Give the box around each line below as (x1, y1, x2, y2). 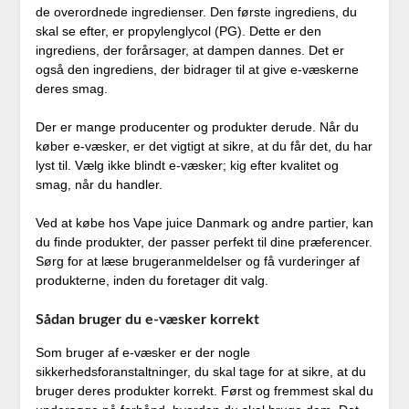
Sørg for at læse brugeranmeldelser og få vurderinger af (35, 254, 360, 269)
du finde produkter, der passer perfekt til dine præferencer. (35, 235, 372, 250)
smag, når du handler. (35, 177, 163, 193)
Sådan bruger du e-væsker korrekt (35, 312, 259, 328)
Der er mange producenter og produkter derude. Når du (35, 120, 359, 135)
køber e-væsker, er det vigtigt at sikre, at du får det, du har (35, 139, 372, 154)
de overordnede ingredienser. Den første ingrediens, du (35, 5, 357, 20)
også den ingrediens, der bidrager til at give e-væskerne (35, 62, 359, 78)
